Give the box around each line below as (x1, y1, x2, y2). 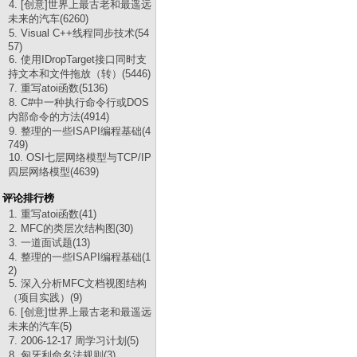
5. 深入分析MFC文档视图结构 (9, 277, 147, 289)
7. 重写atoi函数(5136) (9, 82, 108, 94)
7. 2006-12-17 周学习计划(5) (9, 335, 139, 347)
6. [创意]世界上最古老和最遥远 (9, 306, 151, 318)
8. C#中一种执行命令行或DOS (9, 96, 149, 108)
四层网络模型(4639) (8, 166, 99, 178)
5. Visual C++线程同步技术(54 (9, 27, 149, 39)
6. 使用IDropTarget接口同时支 (9, 53, 147, 65)
